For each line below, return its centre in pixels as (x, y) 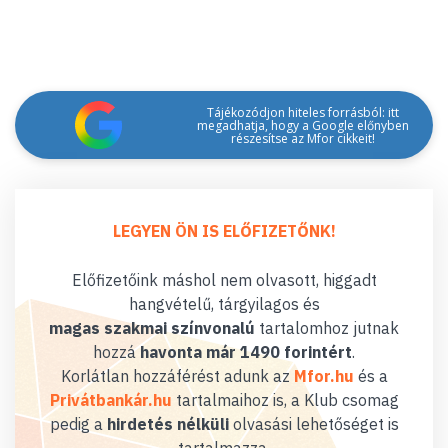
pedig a (78, 424)
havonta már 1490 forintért (246, 352)
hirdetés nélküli (167, 424)
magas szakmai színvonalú (152, 328)
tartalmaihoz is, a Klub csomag (285, 400)
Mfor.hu (323, 376)
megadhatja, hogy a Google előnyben (302, 125)
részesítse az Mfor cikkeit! (302, 138)
